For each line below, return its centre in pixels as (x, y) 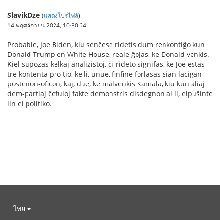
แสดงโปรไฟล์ (61, 15)
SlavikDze (24, 15)
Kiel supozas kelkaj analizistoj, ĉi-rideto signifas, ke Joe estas (106, 64)
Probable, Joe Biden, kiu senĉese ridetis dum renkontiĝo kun (106, 44)
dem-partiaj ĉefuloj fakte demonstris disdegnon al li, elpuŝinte (110, 94)
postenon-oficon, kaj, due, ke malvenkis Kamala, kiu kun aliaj (106, 84)
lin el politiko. (29, 103)
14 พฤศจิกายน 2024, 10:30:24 (47, 25)
